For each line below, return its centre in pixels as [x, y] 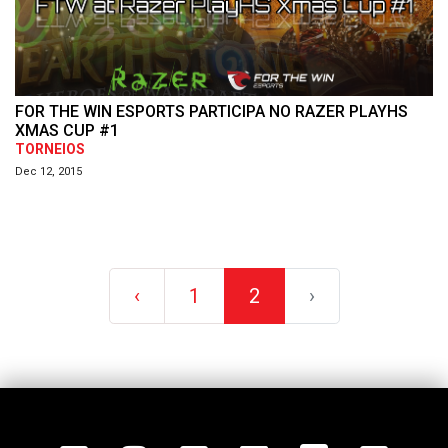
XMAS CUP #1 [67, 130]
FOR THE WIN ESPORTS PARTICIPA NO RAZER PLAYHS [211, 111]
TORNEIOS [50, 149]
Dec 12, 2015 [48, 171]
